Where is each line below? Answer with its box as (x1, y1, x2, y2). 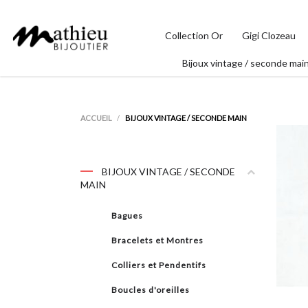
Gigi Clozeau (242, 30, 296, 41)
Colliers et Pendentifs (111, 260, 206, 270)
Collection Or (165, 30, 223, 41)
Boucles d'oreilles (111, 285, 190, 295)
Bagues (111, 210, 143, 221)
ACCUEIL (80, 113, 112, 122)
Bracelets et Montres (111, 235, 203, 245)
